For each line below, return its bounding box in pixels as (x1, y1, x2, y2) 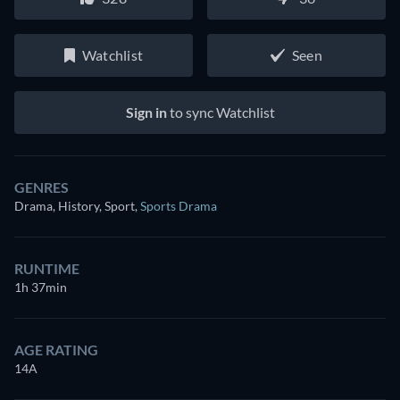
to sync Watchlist (166, 104, 275, 121)
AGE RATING (14, 341, 98, 358)
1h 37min (14, 279, 67, 295)
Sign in (125, 104, 167, 121)
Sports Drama (140, 198, 217, 213)
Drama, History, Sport (14, 198, 135, 213)
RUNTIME (14, 260, 79, 277)
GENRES (14, 179, 69, 196)
